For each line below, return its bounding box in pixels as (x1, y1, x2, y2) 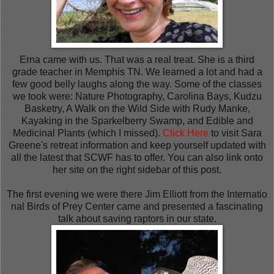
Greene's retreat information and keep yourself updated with (8, 139, 266, 150)
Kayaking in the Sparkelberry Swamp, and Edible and (21, 115, 253, 126)
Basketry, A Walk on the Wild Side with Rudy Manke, (24, 103, 250, 114)
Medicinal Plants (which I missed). (12, 127, 163, 138)
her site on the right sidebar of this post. (53, 164, 221, 175)
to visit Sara (208, 127, 262, 138)
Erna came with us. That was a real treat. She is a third (20, 54, 254, 65)
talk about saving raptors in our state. (57, 213, 217, 224)
